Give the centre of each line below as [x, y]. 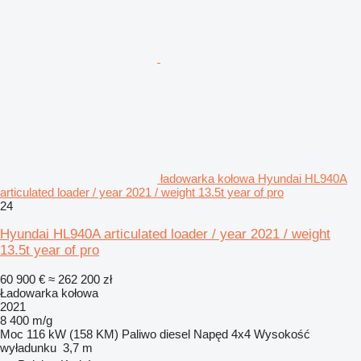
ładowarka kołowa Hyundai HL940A [254, 178]
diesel [175, 334]
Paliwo [139, 334]
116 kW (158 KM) [73, 334]
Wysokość [282, 334]
